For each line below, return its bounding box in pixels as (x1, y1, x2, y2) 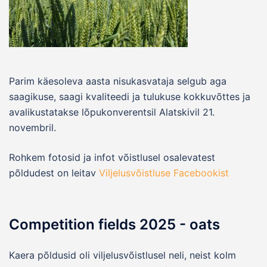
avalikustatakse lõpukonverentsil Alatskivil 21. (9, 105, 215, 118)
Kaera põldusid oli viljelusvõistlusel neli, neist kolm (9, 249, 236, 261)
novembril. (9, 121, 56, 133)
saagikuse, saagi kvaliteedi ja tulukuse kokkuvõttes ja (9, 90, 250, 103)
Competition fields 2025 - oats (9, 215, 220, 233)
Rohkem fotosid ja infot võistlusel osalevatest (9, 151, 215, 163)
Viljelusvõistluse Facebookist (99, 166, 229, 179)
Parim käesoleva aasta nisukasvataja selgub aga (9, 74, 226, 87)
